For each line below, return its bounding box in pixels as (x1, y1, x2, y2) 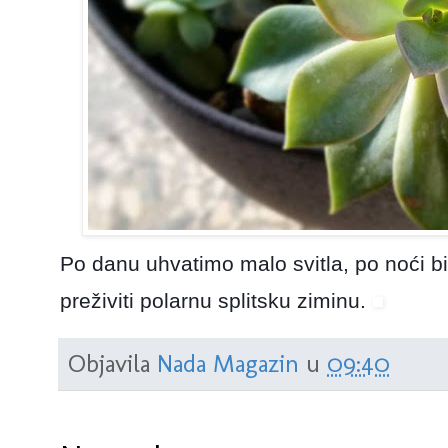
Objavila (68, 348, 157, 379)
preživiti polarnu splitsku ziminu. (60, 289, 372, 313)
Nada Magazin (157, 348, 299, 379)
